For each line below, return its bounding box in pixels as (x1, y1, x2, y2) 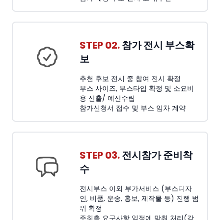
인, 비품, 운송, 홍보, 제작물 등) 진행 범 (80, 193, 199, 203)
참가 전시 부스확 (120, 38, 194, 52)
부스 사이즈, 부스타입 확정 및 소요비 (80, 83, 194, 93)
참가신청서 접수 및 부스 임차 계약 (80, 103, 186, 113)
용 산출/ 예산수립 (80, 93, 135, 103)
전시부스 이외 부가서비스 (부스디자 (80, 184, 192, 193)
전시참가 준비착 (120, 148, 192, 162)
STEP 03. (80, 148, 120, 162)
